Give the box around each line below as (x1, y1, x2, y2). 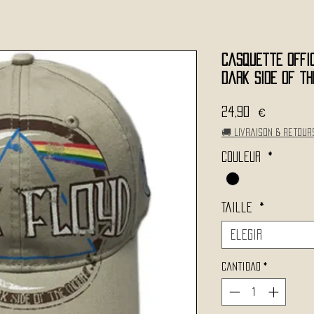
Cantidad (221, 262, 261, 271)
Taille (221, 203, 257, 213)
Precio (265, 105, 300, 116)
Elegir (231, 230, 262, 240)
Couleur (221, 152, 265, 162)
